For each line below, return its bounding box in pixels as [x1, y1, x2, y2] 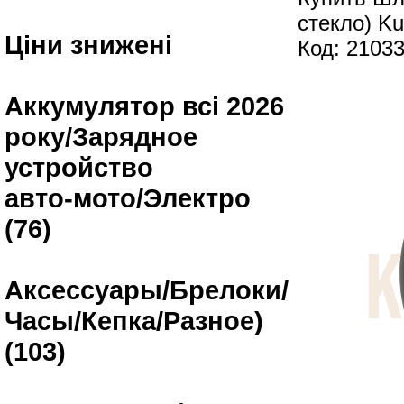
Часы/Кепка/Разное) [5, 306, 263, 335]
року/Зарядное [5, 122, 197, 151]
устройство [5, 152, 153, 182]
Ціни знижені [5, 30, 172, 60]
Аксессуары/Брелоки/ [5, 275, 289, 305]
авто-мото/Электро [5, 183, 251, 213]
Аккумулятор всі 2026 [5, 91, 284, 121]
